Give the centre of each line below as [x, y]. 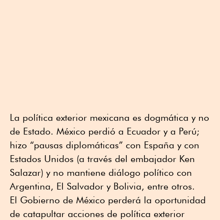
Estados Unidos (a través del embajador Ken [102, 159]
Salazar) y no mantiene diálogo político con [101, 173]
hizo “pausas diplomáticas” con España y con [105, 145]
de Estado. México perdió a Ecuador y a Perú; [105, 131]
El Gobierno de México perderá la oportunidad [108, 200]
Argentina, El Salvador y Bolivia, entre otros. [102, 186]
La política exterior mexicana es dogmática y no [110, 118]
